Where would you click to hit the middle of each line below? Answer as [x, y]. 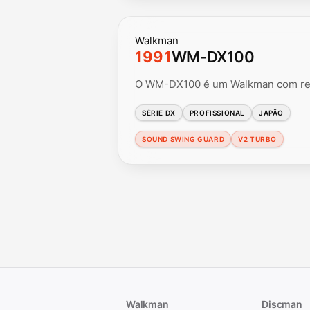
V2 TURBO [258, 139]
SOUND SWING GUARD [183, 139]
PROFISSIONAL [217, 112]
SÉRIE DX [159, 112]
